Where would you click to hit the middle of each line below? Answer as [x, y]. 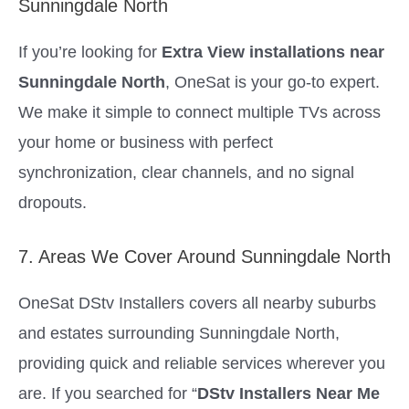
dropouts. [52, 202]
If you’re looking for [90, 51]
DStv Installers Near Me [288, 393]
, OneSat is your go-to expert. [273, 81]
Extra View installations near [273, 51]
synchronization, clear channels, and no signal [186, 172]
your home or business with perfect [146, 142]
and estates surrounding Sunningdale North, [179, 333]
